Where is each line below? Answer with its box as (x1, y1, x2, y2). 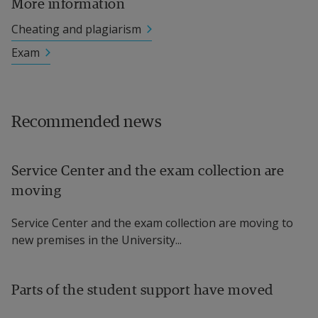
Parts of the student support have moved (11, 280, 273, 299)
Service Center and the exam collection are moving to (11, 215, 293, 231)
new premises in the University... (11, 232, 182, 248)
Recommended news (11, 111, 162, 131)
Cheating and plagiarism (11, 21, 141, 38)
